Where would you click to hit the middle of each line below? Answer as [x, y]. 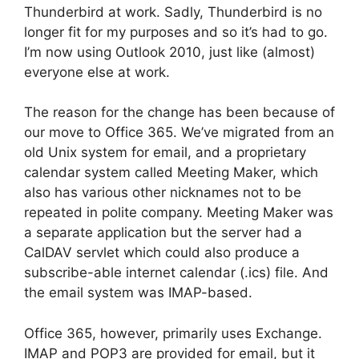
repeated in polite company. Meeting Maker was [179, 213]
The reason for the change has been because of [179, 113]
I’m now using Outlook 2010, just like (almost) [169, 52]
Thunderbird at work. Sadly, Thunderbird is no [173, 12]
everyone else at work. [97, 72]
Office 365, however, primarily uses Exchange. [173, 333]
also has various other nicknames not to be [163, 193]
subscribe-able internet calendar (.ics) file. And [176, 273]
